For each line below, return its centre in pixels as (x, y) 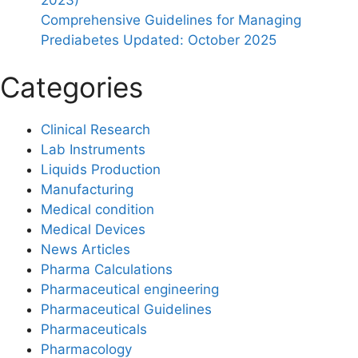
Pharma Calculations (107, 270)
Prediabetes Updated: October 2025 (159, 40)
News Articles (86, 250)
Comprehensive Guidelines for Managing (171, 20)
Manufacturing (87, 190)
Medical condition (97, 210)
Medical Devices (93, 230)
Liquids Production (101, 170)
